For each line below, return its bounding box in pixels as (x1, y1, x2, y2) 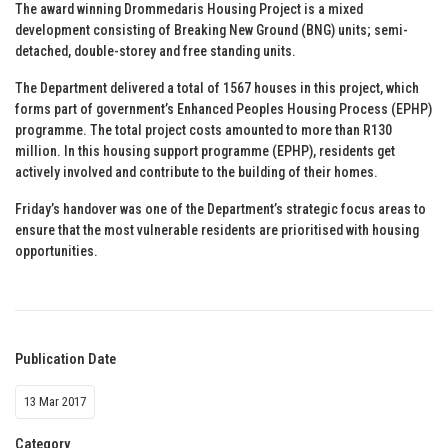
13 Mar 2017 (24, 393, 86, 409)
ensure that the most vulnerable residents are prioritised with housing (15, 221, 419, 238)
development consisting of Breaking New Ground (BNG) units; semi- (15, 21, 408, 38)
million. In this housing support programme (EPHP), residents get (15, 142, 395, 159)
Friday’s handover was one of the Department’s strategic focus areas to (15, 200, 426, 217)
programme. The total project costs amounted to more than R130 (15, 121, 392, 138)
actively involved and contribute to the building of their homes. (15, 163, 378, 180)
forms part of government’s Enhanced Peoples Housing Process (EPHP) (15, 100, 432, 117)
